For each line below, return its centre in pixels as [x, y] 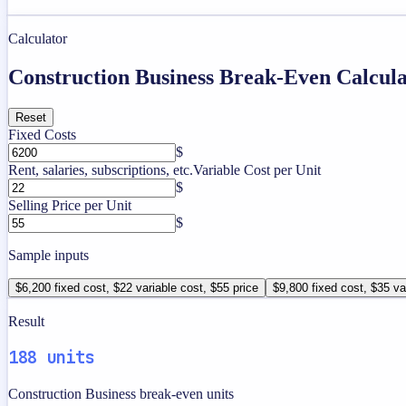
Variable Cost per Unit [257, 169]
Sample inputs [48, 255]
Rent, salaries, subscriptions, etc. [101, 169]
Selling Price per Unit [70, 205]
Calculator [38, 38]
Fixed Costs [42, 134]
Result [26, 321]
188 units [52, 358]
